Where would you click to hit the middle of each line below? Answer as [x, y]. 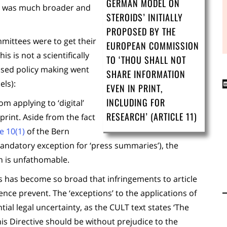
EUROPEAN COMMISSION [153, 46]
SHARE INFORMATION [146, 74]
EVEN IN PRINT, [135, 88]
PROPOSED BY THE [141, 31]
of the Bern [47, 131]
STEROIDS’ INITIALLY [145, 17]
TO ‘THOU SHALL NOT [146, 60]
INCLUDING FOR [136, 102]
